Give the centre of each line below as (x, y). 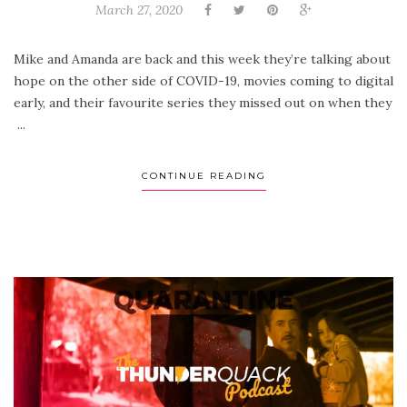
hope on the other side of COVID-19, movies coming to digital (203, 81)
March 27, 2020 (139, 10)
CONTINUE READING (203, 176)
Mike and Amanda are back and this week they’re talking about (202, 60)
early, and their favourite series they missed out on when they (203, 103)
